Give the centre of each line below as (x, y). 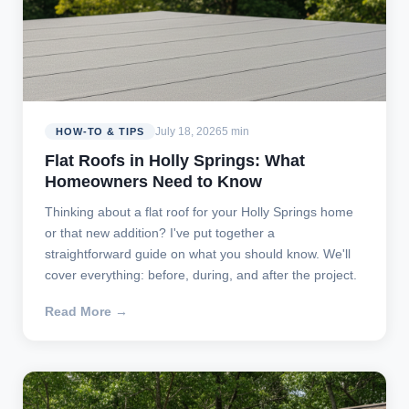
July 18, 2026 (188, 132)
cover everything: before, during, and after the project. (201, 275)
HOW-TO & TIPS (100, 132)
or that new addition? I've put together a (160, 233)
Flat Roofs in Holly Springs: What (175, 161)
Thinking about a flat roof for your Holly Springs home (199, 212)
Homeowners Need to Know (153, 182)
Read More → (86, 312)
